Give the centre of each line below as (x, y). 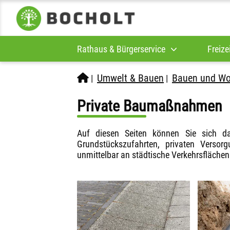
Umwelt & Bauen (130, 78)
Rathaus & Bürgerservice (121, 49)
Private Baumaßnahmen (150, 106)
